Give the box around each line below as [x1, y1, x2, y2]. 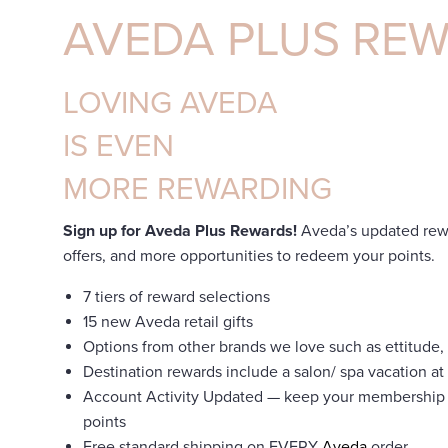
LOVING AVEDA [63, 85, 277, 122]
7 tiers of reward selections [83, 287, 270, 307]
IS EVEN [63, 128, 174, 165]
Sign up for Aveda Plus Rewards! [63, 221, 297, 241]
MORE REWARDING [63, 171, 332, 208]
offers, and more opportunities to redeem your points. [63, 246, 435, 266]
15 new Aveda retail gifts [83, 312, 253, 332]
